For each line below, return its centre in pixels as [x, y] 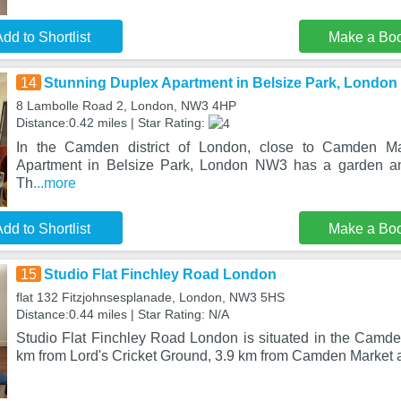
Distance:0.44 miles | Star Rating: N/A [122, 314]
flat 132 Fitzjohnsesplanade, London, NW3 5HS [150, 297]
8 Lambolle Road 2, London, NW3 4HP [126, 106]
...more [54, 183]
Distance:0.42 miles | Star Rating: [112, 123]
